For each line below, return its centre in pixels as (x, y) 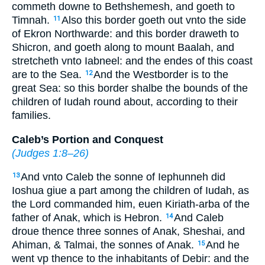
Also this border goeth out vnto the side (154, 20)
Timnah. (32, 20)
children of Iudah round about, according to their (125, 102)
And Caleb (199, 218)
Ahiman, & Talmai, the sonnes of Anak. (104, 245)
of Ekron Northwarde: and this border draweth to (125, 34)
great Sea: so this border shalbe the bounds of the (130, 88)
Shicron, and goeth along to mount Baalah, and (123, 48)
